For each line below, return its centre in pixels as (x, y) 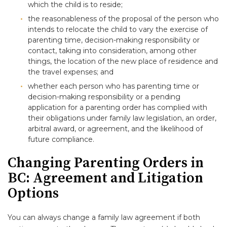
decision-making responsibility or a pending (104, 97)
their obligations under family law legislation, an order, (122, 118)
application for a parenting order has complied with (118, 107)
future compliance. (61, 139)
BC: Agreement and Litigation (105, 178)
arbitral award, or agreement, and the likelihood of (115, 129)
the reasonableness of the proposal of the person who (123, 19)
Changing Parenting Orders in (106, 163)
